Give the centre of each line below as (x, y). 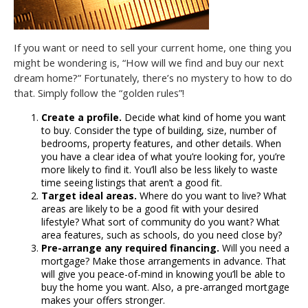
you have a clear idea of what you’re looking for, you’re (163, 156)
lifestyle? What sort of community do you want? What (161, 221)
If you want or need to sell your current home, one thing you (153, 47)
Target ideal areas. (89, 195)
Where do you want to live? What (212, 195)
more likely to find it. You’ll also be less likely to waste (159, 169)
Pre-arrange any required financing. (132, 247)
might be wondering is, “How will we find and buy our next (149, 62)
